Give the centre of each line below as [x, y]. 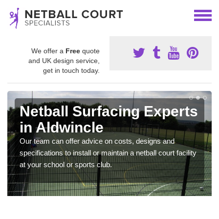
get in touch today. [71, 70]
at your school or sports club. [66, 164]
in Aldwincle [62, 127]
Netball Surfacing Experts [109, 111]
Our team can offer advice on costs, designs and [97, 141]
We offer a [48, 51]
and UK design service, [64, 61]
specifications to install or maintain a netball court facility [108, 153]
